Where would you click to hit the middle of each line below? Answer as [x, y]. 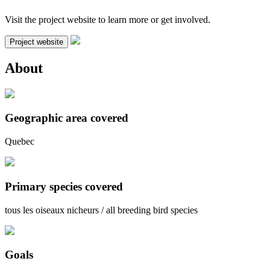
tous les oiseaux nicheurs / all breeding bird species [101, 210]
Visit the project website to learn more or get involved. [108, 19]
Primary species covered [64, 186]
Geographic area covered [67, 118]
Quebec [20, 142]
